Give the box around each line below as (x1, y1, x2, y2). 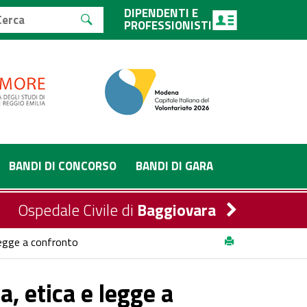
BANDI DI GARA (136, 157, 213, 175)
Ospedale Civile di (18, 198, 137, 222)
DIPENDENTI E (124, 4, 198, 22)
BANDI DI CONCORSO (9, 157, 116, 175)
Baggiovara (137, 198, 216, 222)
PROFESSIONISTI (124, 16, 212, 34)
